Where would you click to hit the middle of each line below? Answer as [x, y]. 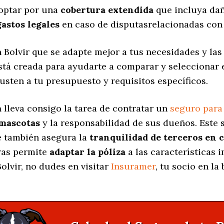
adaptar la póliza [87, 152]
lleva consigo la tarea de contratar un [86, 108]
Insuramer [133, 166]
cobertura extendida [107, 10]
